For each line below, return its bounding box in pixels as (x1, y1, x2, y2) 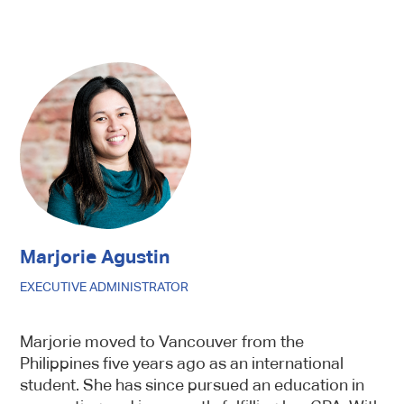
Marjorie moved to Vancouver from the (20, 332, 305, 351)
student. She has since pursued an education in (20, 375, 365, 394)
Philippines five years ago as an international (20, 353, 344, 372)
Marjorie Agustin (20, 246, 170, 268)
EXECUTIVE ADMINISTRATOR (20, 280, 189, 294)
